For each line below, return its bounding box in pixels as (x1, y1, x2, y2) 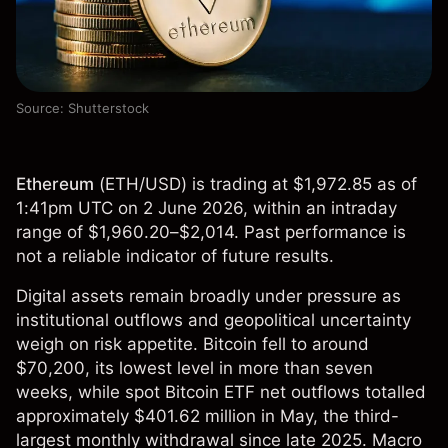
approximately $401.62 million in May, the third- (16, 406, 399, 427)
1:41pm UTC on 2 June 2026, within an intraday (16, 198, 397, 219)
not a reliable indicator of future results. (16, 246, 334, 267)
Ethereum (16, 174, 99, 195)
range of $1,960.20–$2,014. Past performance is (16, 222, 406, 243)
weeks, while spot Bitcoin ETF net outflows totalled (16, 382, 426, 403)
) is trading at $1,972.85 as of (181, 174, 417, 195)
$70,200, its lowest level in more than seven (16, 358, 373, 379)
